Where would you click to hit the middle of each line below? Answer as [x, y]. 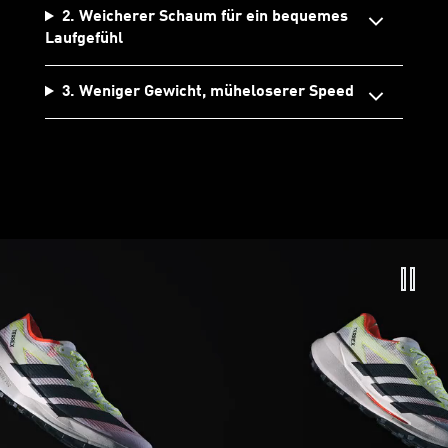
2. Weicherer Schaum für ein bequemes [204, 17]
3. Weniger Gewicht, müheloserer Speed [207, 92]
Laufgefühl [84, 39]
